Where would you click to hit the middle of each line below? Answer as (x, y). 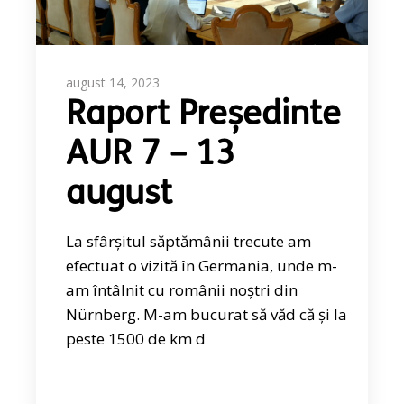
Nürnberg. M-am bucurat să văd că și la (207, 315)
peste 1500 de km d (136, 339)
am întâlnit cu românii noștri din (182, 290)
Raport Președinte (204, 116)
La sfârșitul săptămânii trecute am (189, 242)
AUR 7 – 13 (151, 156)
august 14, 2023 (113, 83)
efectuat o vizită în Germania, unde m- (202, 266)
